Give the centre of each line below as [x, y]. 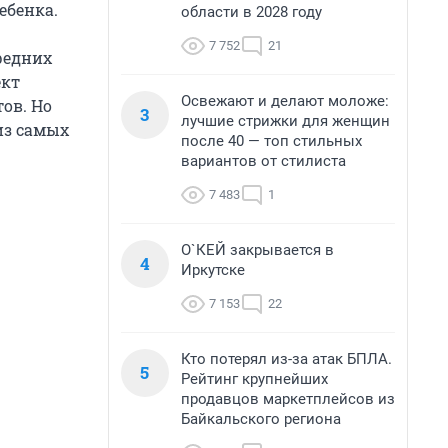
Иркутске [213, 270]
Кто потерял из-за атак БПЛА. [286, 359]
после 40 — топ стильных [271, 141]
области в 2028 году [251, 12]
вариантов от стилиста [263, 161]
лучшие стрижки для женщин [285, 121]
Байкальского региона [261, 419]
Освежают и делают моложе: [285, 101]
